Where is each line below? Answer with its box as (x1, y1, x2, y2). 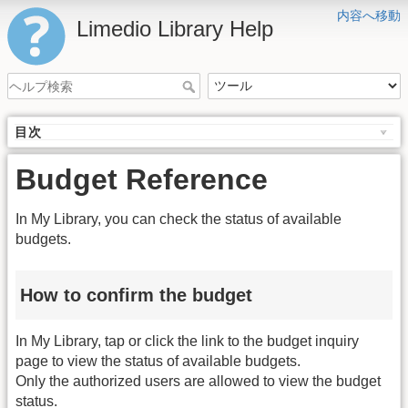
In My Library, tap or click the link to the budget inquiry (15, 333, 359, 350)
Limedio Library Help (76, 16, 273, 41)
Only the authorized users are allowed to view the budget (15, 373, 381, 390)
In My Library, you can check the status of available (15, 211, 342, 228)
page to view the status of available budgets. (15, 353, 301, 370)
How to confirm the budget (20, 284, 252, 305)
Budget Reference (15, 163, 268, 197)
